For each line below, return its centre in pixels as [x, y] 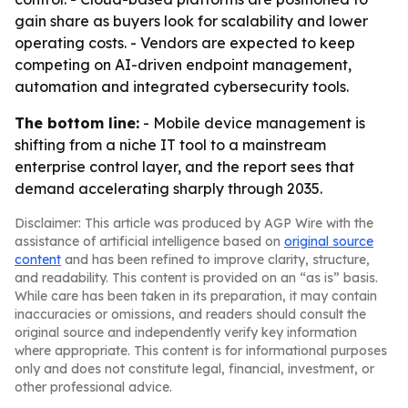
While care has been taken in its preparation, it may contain [196, 296]
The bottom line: [77, 123]
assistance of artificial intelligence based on [149, 241]
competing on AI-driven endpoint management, [183, 65]
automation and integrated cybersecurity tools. [182, 87]
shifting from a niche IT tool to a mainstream [170, 145]
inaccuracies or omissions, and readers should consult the [190, 314]
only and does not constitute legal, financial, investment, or [194, 369]
